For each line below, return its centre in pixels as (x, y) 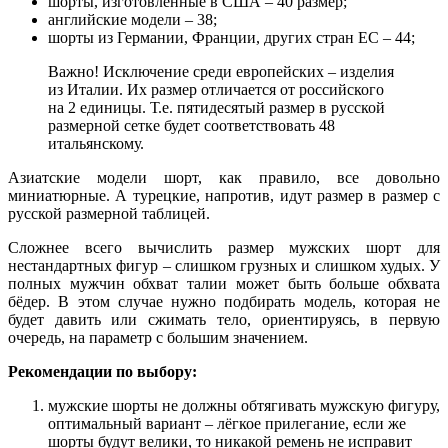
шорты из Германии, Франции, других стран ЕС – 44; (231, 38)
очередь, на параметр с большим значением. (158, 338)
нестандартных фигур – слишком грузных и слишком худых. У (224, 266)
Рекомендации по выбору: (102, 372)
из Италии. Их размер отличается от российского (216, 90)
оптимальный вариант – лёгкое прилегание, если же (227, 424)
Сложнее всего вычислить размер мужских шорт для (224, 248)
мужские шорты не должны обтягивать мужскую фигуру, (244, 406)
